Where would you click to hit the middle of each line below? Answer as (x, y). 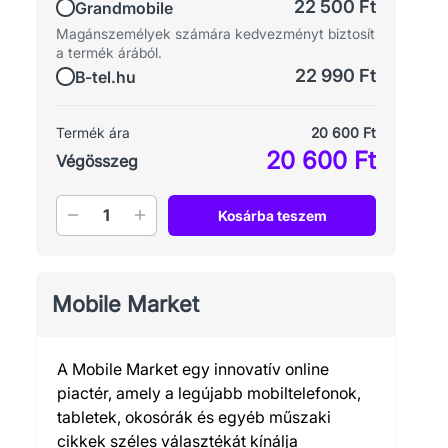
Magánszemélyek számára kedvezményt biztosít (215, 33)
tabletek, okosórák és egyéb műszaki (194, 416)
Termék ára (93, 132)
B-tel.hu (105, 76)
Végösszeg (97, 160)
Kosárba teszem (272, 215)
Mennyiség (96, 206)
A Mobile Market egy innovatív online (193, 368)
